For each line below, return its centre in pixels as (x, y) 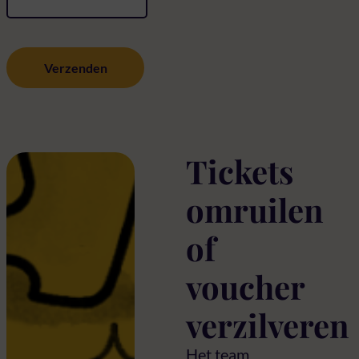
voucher (245, 286)
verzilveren (268, 325)
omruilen (255, 209)
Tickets (240, 171)
